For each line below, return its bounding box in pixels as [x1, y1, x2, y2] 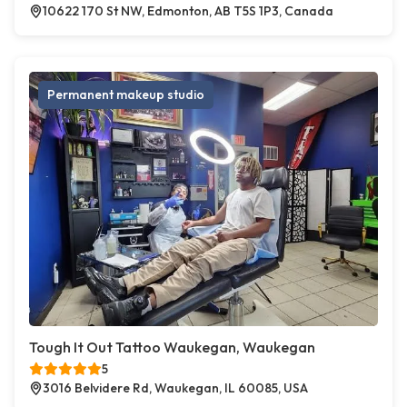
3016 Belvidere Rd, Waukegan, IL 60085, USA [43, 380, 308, 397]
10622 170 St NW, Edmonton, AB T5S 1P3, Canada [43, 3, 333, 20]
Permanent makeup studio [47, 86, 204, 104]
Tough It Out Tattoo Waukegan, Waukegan [29, 338, 315, 357]
